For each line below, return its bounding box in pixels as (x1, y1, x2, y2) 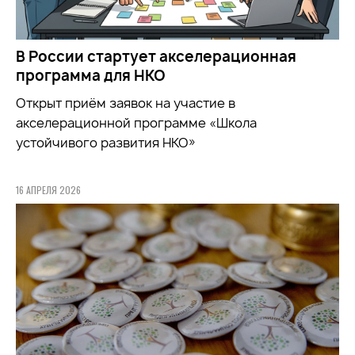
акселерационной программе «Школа (16, 114, 257, 132)
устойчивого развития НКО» (16, 134, 196, 152)
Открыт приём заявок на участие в (16, 94, 235, 113)
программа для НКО (16, 66, 166, 86)
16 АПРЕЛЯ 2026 (16, 183, 81, 197)
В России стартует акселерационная (16, 47, 296, 67)
